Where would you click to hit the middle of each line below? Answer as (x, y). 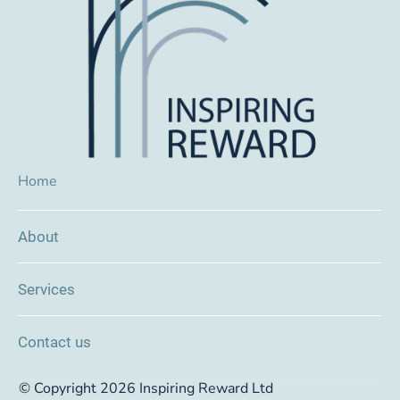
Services (46, 289)
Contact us (54, 342)
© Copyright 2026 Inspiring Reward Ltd (146, 388)
